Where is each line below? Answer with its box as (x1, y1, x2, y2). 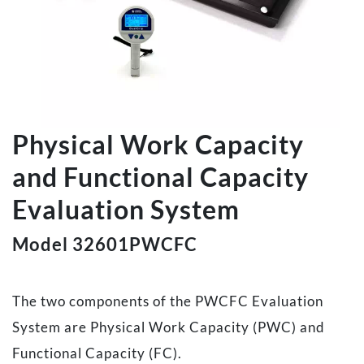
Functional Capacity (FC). (12, 344, 182, 362)
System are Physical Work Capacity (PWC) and (12, 318, 325, 336)
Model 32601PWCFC (12, 232, 197, 255)
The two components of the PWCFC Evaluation (12, 292, 323, 310)
